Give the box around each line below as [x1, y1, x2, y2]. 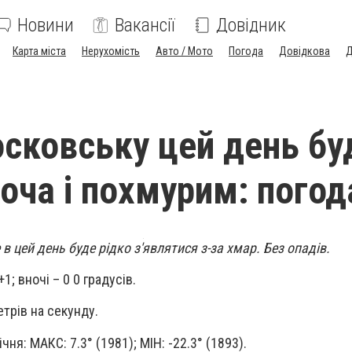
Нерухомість [82, 45, 140, 57]
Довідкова [279, 45, 330, 57]
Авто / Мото [156, 45, 213, 57]
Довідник [216, 14, 286, 36]
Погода [229, 45, 263, 57]
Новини [17, 14, 74, 36]
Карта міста [13, 45, 66, 57]
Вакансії [115, 14, 175, 36]
